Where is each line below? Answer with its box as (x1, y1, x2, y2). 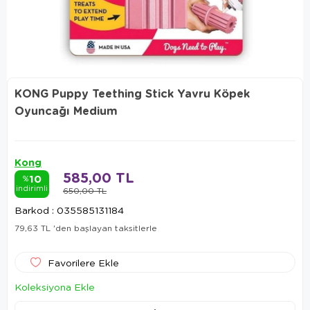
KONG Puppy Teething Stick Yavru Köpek (15, 86, 250, 101)
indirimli (16, 183, 48, 193)
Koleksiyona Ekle (15, 280, 95, 293)
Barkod (15, 203, 49, 216)
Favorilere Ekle (48, 256, 119, 268)
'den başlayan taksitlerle (53, 223, 157, 233)
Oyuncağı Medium (15, 103, 118, 118)
